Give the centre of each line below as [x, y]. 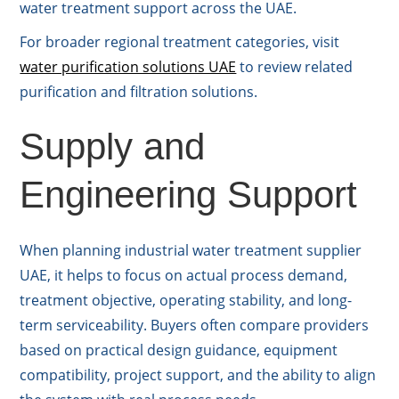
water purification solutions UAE [128, 67]
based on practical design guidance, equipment [179, 350]
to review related [295, 67]
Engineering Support [189, 195]
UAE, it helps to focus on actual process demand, [184, 276]
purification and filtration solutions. [139, 92]
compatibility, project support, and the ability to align [198, 375]
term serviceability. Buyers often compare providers [195, 326]
